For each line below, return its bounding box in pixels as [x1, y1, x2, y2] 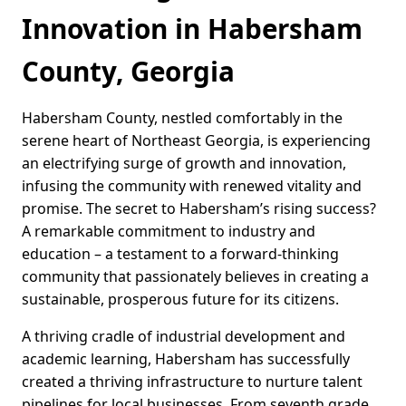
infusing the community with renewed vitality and [22, 176, 362, 197]
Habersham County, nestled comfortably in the [22, 108, 343, 129]
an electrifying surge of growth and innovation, [22, 153, 346, 174]
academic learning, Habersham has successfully [22, 349, 350, 370]
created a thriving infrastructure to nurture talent [22, 372, 362, 392]
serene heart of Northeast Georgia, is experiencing [22, 130, 371, 151]
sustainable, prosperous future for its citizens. [22, 289, 339, 310]
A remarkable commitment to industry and [22, 221, 315, 242]
